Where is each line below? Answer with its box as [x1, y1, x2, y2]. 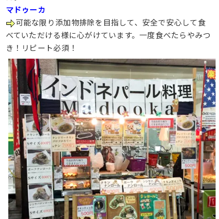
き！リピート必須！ [5, 42, 78, 53]
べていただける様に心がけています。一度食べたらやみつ [5, 29, 211, 41]
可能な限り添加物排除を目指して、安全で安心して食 [15, 17, 206, 28]
